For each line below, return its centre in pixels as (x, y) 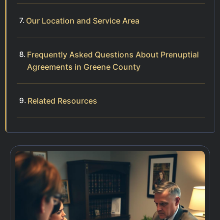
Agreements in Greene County (84, 67)
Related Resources (62, 101)
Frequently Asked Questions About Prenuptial (113, 55)
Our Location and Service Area (83, 21)
